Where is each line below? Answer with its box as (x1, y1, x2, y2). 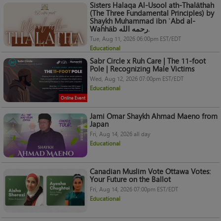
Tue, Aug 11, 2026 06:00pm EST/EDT (90, 34, 181, 43)
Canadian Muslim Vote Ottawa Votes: (90, 166, 211, 177)
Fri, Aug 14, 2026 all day (90, 129, 150, 138)
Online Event (61, 94, 85, 101)
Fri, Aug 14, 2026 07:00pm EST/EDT (90, 184, 178, 193)
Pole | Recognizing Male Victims (90, 63, 194, 74)
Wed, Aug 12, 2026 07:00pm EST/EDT (90, 74, 184, 83)
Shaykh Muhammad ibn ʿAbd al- (90, 15, 195, 26)
